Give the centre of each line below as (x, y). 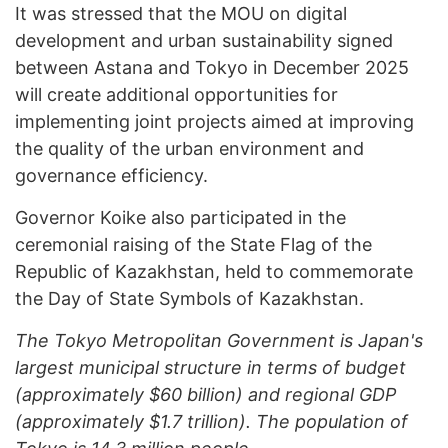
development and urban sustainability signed (204, 40)
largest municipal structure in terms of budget (210, 367)
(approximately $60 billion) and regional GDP (205, 394)
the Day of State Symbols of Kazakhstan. (189, 298)
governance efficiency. (111, 175)
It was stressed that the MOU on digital (181, 13)
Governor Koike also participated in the (180, 217)
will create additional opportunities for (176, 94)
